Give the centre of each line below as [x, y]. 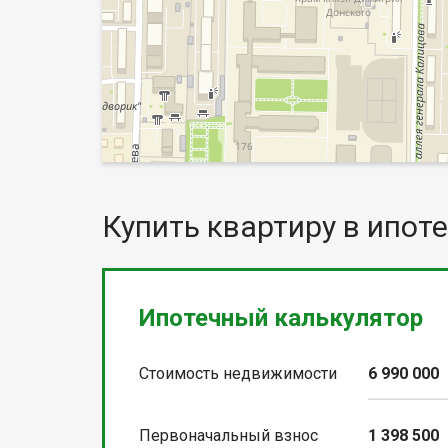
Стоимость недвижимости [238, 373]
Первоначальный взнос [228, 435]
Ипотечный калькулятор [281, 317]
